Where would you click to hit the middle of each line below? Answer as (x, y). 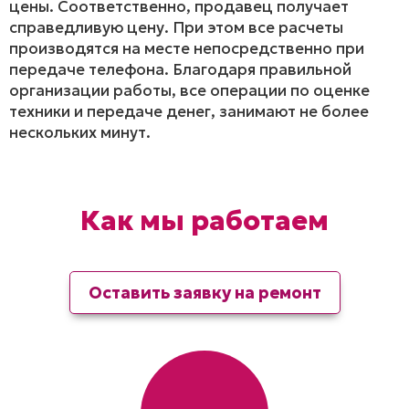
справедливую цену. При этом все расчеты (176, 27)
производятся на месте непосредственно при (187, 48)
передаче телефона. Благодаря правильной (180, 69)
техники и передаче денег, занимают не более (189, 111)
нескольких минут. (80, 132)
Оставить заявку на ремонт (204, 292)
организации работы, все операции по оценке (189, 90)
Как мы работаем (204, 220)
